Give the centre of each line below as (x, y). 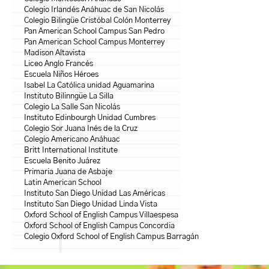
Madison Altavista (55, 53)
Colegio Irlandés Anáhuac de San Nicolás (94, 10)
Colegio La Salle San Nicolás (72, 107)
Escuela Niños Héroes (61, 75)
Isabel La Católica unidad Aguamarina (89, 86)
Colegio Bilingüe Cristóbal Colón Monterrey (97, 21)
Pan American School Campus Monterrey (94, 43)
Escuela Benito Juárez (62, 162)
